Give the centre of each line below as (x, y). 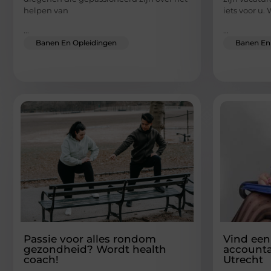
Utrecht (243, 260)
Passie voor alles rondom (90, 239)
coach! (41, 260)
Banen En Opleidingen (76, 43)
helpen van (46, 10)
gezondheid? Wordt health (95, 250)
